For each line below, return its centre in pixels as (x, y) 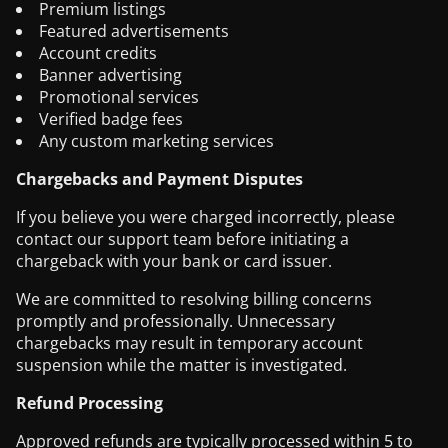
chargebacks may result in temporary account (189, 343)
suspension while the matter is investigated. (181, 365)
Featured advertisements (134, 31)
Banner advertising (110, 75)
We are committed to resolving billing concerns (194, 299)
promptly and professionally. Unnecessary (175, 321)
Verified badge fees (111, 119)
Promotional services (119, 97)
